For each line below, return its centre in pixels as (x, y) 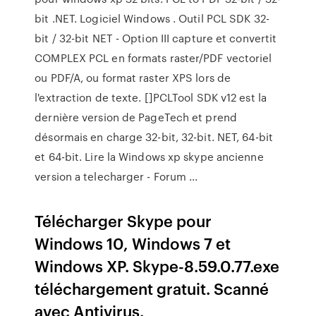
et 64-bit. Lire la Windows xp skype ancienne (149, 157)
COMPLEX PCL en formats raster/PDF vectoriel (153, 58)
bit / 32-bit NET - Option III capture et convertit (156, 38)
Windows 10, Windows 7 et (133, 243)
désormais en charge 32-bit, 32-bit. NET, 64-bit (154, 137)
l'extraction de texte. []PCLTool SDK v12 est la (151, 97)
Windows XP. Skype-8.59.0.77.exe (157, 266)
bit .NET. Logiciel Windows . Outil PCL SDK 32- (152, 18)
